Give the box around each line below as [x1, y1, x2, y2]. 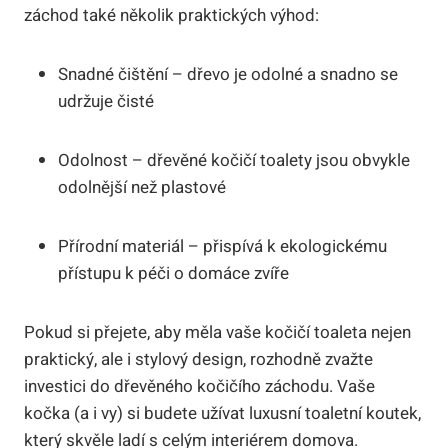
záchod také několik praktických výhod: [24, 2, 319, 28]
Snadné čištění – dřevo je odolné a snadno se [58, 61, 398, 87]
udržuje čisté [58, 88, 154, 114]
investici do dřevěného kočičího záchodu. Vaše [24, 373, 375, 399]
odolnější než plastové [58, 174, 226, 200]
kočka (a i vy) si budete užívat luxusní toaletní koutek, [24, 400, 421, 426]
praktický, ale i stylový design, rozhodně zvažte [24, 346, 373, 372]
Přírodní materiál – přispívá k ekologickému [58, 233, 387, 259]
